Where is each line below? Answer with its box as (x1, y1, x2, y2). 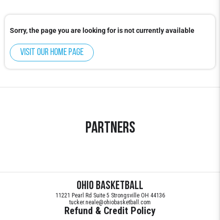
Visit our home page (20, 48, 83, 58)
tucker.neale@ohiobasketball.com (69, 199, 151, 206)
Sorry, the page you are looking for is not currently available (10, 27, 194, 35)
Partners (85, 121, 135, 137)
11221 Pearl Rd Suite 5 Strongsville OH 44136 (55, 192, 165, 199)
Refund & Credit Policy (64, 205, 156, 217)
